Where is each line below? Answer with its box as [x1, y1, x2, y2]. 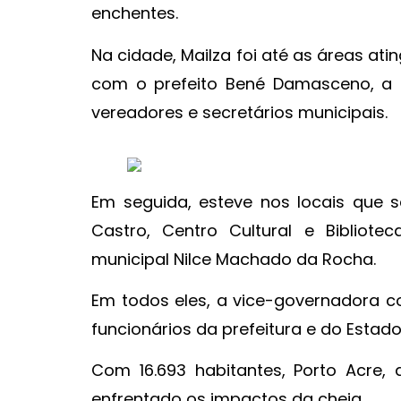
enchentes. [91, 2, 178, 25]
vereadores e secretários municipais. [91, 100, 388, 124]
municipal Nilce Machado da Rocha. [91, 247, 376, 270]
